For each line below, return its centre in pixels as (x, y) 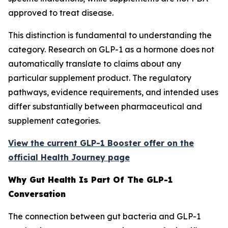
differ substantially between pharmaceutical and (105, 106)
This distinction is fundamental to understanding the (110, 35)
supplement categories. (54, 121)
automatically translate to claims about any (95, 64)
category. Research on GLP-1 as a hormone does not (111, 49)
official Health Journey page (69, 157)
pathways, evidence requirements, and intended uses (113, 92)
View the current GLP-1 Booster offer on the (101, 143)
